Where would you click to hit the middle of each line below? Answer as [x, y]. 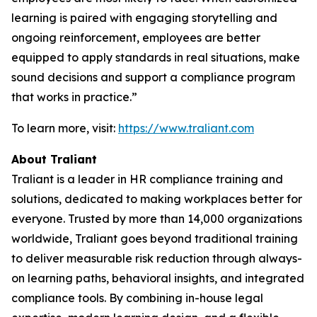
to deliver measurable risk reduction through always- [157, 258]
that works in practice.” [74, 97]
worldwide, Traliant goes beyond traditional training [155, 238]
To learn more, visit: [65, 128]
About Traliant [54, 159]
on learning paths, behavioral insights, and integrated [158, 278]
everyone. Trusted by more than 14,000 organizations [157, 219]
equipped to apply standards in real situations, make [156, 57]
